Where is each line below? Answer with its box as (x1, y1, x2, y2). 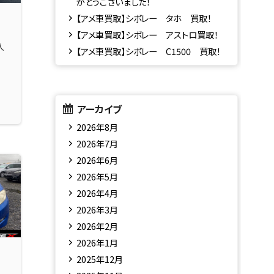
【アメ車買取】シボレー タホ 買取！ (76, 12, 212, 24)
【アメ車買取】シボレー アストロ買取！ (76, 28, 219, 41)
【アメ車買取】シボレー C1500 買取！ (76, 45, 221, 57)
